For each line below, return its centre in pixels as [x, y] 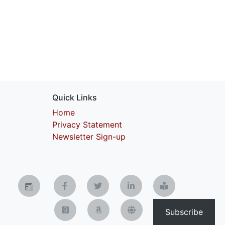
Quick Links [75, 97]
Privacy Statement [87, 125]
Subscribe [184, 212]
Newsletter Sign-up [89, 137]
